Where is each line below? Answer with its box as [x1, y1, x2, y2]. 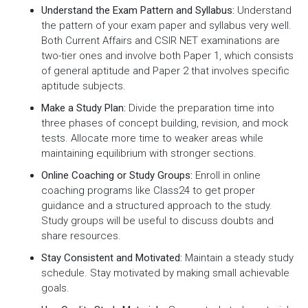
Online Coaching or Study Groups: [41, 169, 192, 182]
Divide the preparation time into [126, 102, 274, 115]
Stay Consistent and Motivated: [41, 252, 182, 265]
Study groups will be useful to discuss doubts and [41, 214, 274, 228]
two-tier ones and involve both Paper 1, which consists [41, 49, 294, 63]
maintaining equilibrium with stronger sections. [41, 147, 256, 160]
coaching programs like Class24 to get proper [41, 184, 255, 197]
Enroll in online [192, 169, 261, 182]
